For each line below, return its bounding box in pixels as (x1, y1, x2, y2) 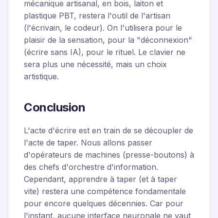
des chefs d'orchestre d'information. (24, 162, 158, 172)
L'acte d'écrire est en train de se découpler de (24, 126, 193, 135)
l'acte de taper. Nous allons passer (24, 138, 152, 147)
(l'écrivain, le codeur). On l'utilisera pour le (24, 23, 182, 33)
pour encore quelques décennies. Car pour (24, 199, 183, 208)
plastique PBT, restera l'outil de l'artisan (24, 11, 170, 20)
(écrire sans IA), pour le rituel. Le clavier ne (24, 47, 185, 57)
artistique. (24, 72, 59, 81)
